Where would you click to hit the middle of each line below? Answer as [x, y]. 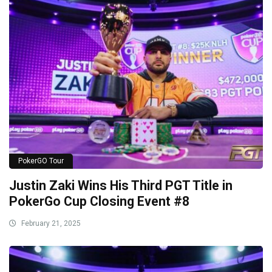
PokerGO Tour [41, 161]
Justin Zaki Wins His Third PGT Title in [121, 185]
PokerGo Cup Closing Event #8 [99, 201]
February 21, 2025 [50, 223]
